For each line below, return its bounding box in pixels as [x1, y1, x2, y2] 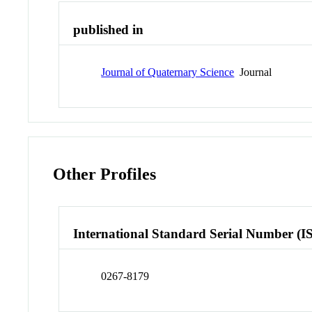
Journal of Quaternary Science [101, 65, 235, 78]
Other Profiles [53, 164, 157, 183]
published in [73, 22, 144, 38]
